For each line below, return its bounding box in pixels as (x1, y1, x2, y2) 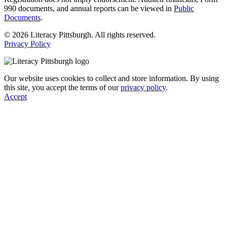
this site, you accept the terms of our (4, 83, 121, 92)
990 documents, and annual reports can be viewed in (4, 4, 174, 13)
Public (174, 4, 194, 13)
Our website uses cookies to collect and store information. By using (4, 73, 219, 83)
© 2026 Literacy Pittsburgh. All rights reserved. (4, 30, 156, 39)
